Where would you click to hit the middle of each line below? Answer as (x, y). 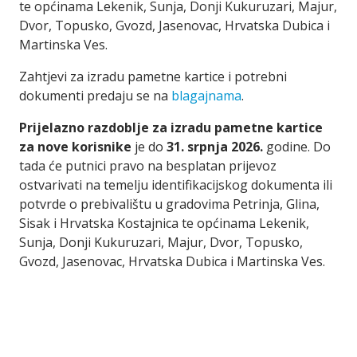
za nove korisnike (75, 147)
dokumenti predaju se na (95, 96)
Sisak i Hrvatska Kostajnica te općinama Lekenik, (164, 223)
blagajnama (206, 96)
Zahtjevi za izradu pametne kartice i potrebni (153, 76)
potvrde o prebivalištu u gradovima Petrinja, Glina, (169, 204)
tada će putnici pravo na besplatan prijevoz (148, 166)
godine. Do (298, 147)
